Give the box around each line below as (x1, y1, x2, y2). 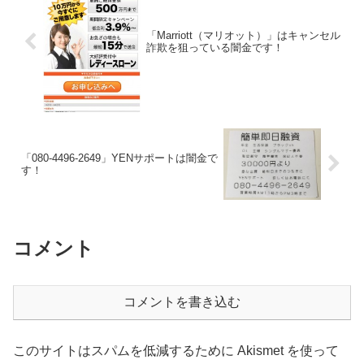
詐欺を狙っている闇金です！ (145, 41, 284, 54)
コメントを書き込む (123, 295, 240, 310)
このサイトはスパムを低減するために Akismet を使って (13, 344, 339, 358)
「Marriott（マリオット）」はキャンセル (145, 29, 340, 42)
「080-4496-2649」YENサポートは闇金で (21, 151, 218, 164)
